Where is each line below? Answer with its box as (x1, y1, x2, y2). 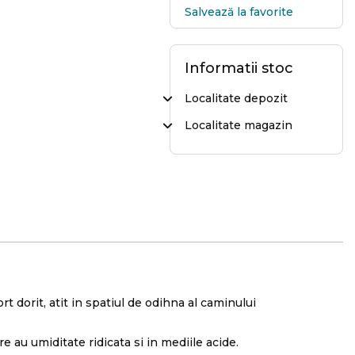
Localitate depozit (185, 91, 288, 105)
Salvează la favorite (185, 5, 293, 19)
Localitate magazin (185, 118, 292, 132)
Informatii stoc (185, 59, 293, 77)
